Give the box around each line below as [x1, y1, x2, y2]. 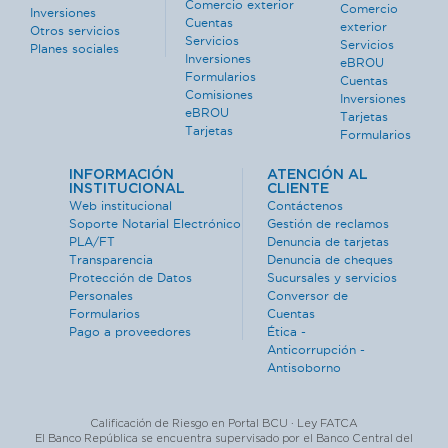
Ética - [267, 325, 307, 339]
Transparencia [68, 253, 153, 267]
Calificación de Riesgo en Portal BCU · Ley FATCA [90, 418, 358, 430]
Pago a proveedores [68, 325, 191, 339]
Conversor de [267, 289, 349, 303]
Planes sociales [30, 42, 119, 56]
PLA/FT [68, 235, 115, 249]
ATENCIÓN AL [267, 168, 369, 183]
